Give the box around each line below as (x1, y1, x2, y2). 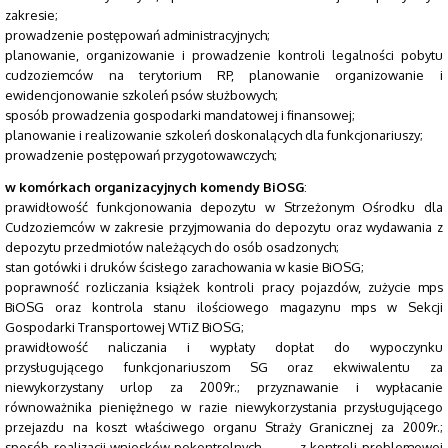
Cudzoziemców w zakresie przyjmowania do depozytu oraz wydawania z (5, 219, 443, 236)
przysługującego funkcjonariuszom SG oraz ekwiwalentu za (5, 359, 443, 376)
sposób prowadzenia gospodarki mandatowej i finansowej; (5, 106, 356, 123)
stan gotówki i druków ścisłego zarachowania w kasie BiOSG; (5, 259, 365, 276)
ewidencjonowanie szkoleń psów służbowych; (5, 86, 279, 103)
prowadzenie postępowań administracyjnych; (5, 26, 271, 43)
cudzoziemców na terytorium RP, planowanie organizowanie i (5, 66, 443, 83)
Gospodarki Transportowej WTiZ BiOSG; (5, 319, 245, 336)
